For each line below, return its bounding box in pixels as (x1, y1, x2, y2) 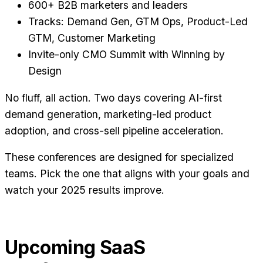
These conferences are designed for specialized (5, 151, 234, 164)
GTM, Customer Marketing (28, 32, 156, 45)
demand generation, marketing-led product (5, 107, 211, 120)
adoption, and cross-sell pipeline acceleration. (5, 124, 224, 137)
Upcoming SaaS (5, 236, 146, 259)
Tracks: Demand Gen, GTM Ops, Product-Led (28, 15, 248, 28)
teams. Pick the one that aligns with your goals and (5, 167, 249, 180)
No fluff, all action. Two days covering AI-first (5, 91, 222, 104)
